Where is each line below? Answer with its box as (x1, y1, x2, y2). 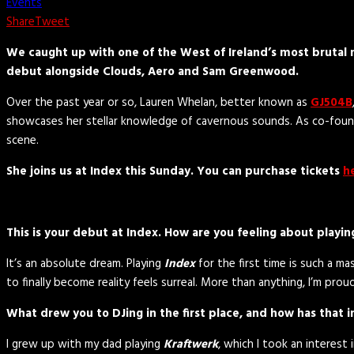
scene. (6, 131, 39, 151)
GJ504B (311, 93, 352, 113)
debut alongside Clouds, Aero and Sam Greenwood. (6, 62, 299, 82)
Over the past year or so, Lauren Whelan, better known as (6, 93, 311, 113)
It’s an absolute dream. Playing (6, 254, 161, 274)
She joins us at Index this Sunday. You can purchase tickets (6, 162, 343, 182)
